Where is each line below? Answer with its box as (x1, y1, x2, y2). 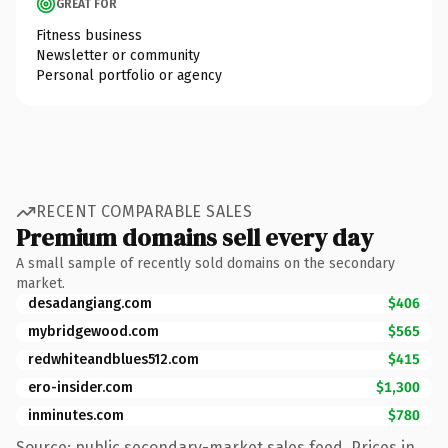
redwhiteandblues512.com (28, 350, 199, 368)
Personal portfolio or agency (36, 66, 222, 84)
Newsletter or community (36, 46, 200, 64)
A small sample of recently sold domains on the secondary (16, 254, 395, 272)
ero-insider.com (28, 378, 133, 396)
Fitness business (36, 26, 142, 44)
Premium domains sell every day (16, 220, 373, 254)
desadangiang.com (28, 294, 152, 312)
